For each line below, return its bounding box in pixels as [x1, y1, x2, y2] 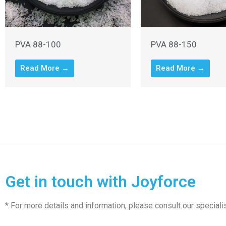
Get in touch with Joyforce [5, 172, 196, 192]
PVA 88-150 [150, 39, 197, 50]
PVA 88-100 [15, 39, 61, 50]
